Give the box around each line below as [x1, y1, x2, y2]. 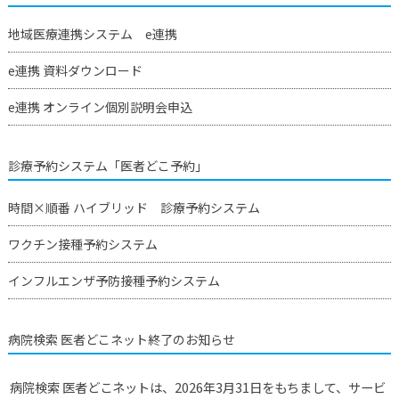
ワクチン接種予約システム [7, 234, 158, 253]
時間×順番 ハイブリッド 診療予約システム [7, 198, 260, 216]
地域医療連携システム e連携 [7, 24, 177, 43]
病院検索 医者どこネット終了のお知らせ [7, 330, 235, 348]
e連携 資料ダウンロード [7, 61, 142, 79]
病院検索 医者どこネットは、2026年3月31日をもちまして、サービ [9, 377, 386, 396]
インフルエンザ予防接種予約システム [7, 271, 220, 289]
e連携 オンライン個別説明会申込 [7, 97, 192, 116]
